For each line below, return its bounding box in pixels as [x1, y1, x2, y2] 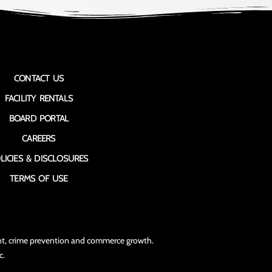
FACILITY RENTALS [4, 93, 73, 104]
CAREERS [22, 133, 56, 144]
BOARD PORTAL [8, 113, 69, 124]
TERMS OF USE [10, 173, 68, 185]
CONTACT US [13, 73, 64, 84]
